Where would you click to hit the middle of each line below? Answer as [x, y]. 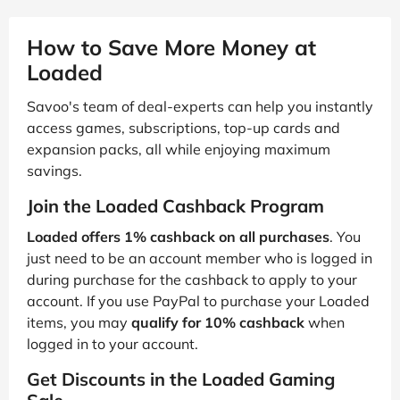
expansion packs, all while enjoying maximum [179, 149]
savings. [54, 170]
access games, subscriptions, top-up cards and [183, 127]
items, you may [79, 322]
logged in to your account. [112, 343]
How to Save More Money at [171, 47]
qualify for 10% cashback [218, 322]
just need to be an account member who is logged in [200, 258]
